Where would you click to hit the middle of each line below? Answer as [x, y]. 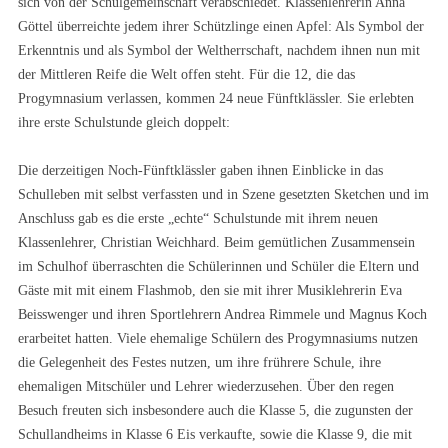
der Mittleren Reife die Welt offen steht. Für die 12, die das [186, 74]
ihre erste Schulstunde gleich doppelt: [124, 122]
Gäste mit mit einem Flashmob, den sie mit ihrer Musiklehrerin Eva [210, 290]
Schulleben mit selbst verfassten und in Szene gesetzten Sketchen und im [223, 194]
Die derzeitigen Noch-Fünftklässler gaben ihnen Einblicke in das [200, 170]
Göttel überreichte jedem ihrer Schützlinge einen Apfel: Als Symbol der [221, 26]
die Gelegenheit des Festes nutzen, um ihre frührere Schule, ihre [199, 362]
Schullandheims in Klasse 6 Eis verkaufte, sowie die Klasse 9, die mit [215, 434]
